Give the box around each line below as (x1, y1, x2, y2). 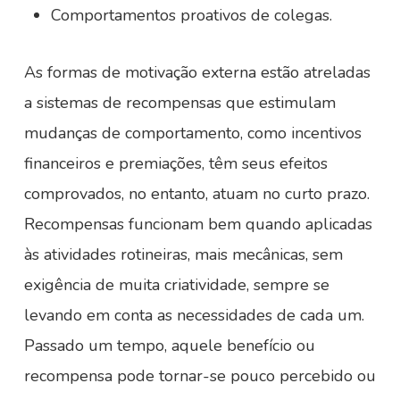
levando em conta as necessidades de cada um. (23, 304, 364, 326)
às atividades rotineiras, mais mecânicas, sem (23, 244, 343, 265)
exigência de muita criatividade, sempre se (23, 274, 329, 296)
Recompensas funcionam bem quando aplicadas (23, 213, 372, 235)
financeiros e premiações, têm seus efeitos (23, 153, 328, 174)
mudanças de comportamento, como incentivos (23, 122, 362, 144)
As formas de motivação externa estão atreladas (23, 62, 371, 83)
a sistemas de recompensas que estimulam (23, 92, 336, 113)
